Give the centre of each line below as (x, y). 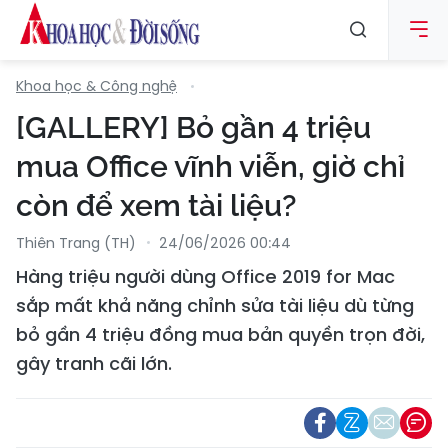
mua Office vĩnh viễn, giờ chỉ (210, 166)
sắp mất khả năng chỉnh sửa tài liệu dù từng (215, 305)
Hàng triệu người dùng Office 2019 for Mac (205, 276)
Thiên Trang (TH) (76, 243)
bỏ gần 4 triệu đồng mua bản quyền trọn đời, (220, 334)
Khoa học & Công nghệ (96, 86)
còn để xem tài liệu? (156, 205)
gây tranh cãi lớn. (94, 363)
